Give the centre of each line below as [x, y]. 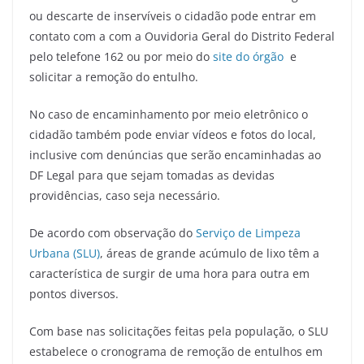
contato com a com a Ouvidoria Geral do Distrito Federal [182, 36]
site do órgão [248, 56]
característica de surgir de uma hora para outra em [169, 273]
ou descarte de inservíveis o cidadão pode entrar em [173, 15]
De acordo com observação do [113, 232]
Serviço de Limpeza [248, 232]
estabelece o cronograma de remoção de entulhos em [176, 351]
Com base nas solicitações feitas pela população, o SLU [179, 331]
